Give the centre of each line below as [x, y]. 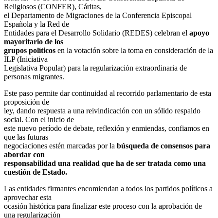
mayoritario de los [34, 41]
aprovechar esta [28, 197]
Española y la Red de [36, 24]
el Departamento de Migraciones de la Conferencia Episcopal [98, 15]
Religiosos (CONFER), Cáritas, [53, 6]
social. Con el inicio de [39, 119]
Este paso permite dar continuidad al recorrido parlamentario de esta [108, 93]
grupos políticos [31, 50]
